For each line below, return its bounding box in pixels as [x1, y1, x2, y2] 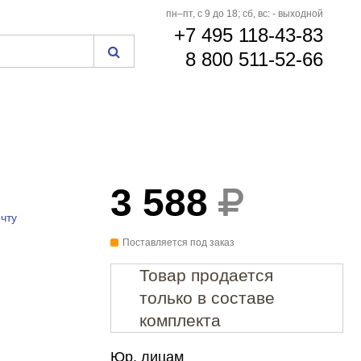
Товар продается [139, 266, 273, 284]
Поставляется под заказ [122, 238, 234, 247]
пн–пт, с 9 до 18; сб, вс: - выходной [166, 8, 324, 19]
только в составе [139, 288, 275, 307]
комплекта [139, 311, 221, 330]
